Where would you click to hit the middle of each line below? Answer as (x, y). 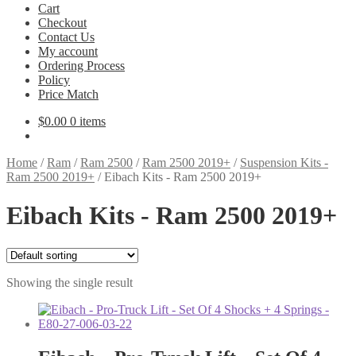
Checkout (62, 23)
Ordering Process (81, 66)
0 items (88, 121)
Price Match (68, 94)
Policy (54, 80)
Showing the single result (70, 282)
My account (68, 51)
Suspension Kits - (284, 163)
